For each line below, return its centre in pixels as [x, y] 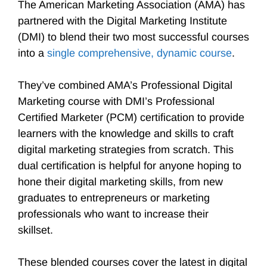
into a [32, 53]
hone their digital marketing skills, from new [120, 182]
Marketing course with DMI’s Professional [116, 101]
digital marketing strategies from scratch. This [126, 150]
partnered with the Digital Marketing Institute [122, 21]
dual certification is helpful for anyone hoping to [130, 166]
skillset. [37, 230]
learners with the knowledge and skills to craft [126, 133]
